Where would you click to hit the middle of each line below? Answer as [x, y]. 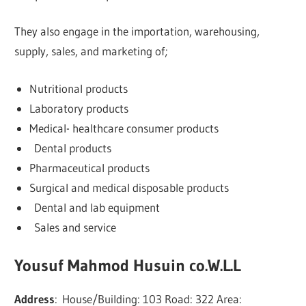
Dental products [70, 148]
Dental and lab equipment [94, 207]
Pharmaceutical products [89, 167]
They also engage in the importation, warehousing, [137, 31]
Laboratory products [79, 108]
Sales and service [72, 227]
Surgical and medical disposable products [129, 187]
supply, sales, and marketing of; [92, 51]
